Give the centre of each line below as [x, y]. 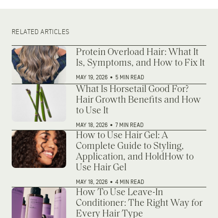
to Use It [92, 111]
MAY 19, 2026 [92, 77]
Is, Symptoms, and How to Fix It [140, 63]
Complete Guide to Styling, [130, 146]
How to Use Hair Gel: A [122, 136]
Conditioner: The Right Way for [139, 203]
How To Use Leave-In [119, 192]
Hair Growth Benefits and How [138, 100]
